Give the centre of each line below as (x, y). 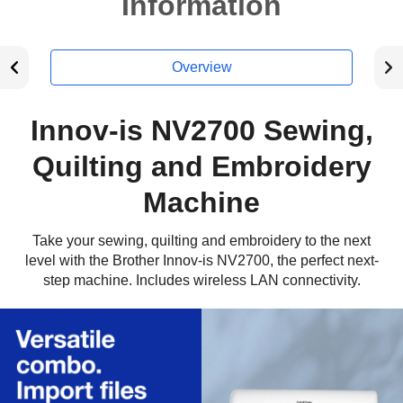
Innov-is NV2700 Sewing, (201, 130)
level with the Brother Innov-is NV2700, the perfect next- (201, 260)
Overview (201, 67)
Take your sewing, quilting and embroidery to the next (201, 241)
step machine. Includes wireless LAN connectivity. (201, 280)
